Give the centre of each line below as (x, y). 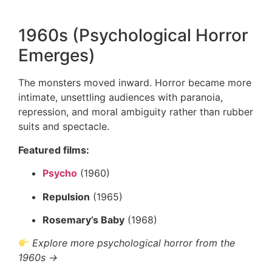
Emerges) (57, 56)
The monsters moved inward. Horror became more (135, 83)
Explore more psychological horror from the (134, 243)
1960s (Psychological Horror (133, 36)
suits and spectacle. (64, 127)
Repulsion (66, 196)
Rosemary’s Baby (83, 220)
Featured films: (54, 150)
